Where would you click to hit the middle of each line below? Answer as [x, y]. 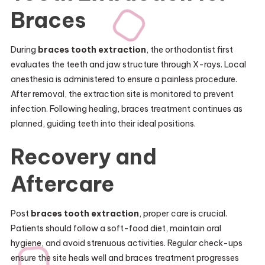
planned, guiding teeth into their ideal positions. [103, 124]
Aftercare [62, 184]
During [24, 50]
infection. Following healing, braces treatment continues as [126, 109]
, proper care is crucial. [183, 214]
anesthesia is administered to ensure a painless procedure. [124, 79]
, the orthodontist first [189, 50]
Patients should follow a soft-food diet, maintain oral [116, 228]
